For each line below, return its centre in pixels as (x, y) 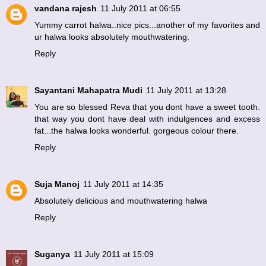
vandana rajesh (66, 9)
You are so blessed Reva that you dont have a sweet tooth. (147, 107)
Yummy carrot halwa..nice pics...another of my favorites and (147, 25)
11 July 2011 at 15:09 (114, 254)
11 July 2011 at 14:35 (123, 184)
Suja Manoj (57, 184)
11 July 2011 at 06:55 (140, 9)
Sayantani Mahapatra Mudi (88, 91)
